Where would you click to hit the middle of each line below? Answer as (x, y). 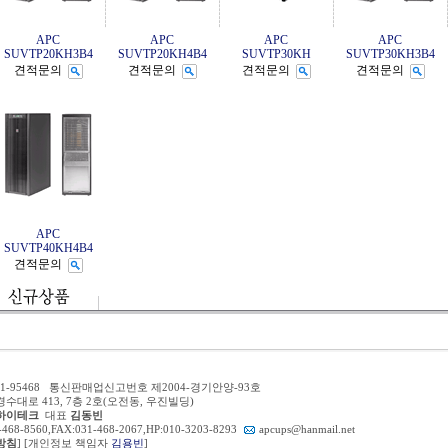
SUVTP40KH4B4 (48, 248)
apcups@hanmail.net (307, 429)
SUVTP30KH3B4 (390, 54)
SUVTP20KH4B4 (162, 54)
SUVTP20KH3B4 (48, 54)
